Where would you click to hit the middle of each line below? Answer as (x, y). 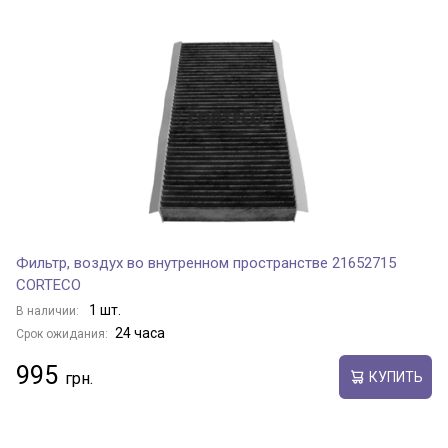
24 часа (140, 333)
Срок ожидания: (62, 334)
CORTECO (48, 285)
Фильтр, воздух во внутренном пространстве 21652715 (206, 263)
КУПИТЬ (395, 376)
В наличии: (49, 311)
